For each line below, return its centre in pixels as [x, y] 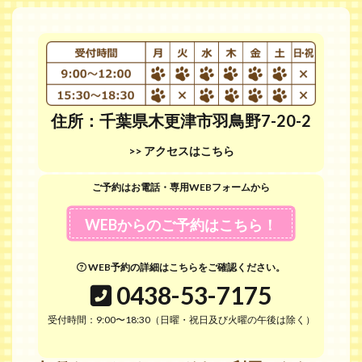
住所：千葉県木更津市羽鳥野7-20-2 [181, 120]
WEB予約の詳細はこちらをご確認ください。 [186, 267]
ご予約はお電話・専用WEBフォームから [181, 187]
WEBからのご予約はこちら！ [181, 224]
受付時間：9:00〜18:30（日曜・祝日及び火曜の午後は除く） [181, 320]
